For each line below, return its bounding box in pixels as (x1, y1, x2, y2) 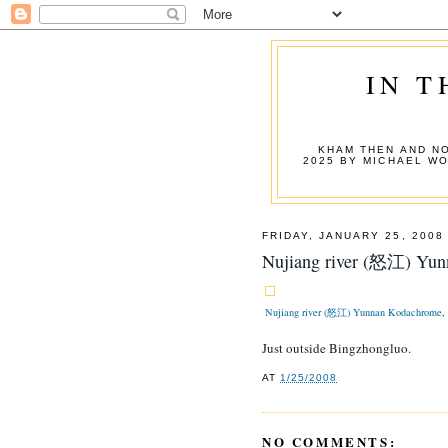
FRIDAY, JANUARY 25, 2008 (262, 229, 444, 241)
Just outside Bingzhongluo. (262, 339, 411, 358)
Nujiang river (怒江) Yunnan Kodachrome (265, 305, 442, 320)
